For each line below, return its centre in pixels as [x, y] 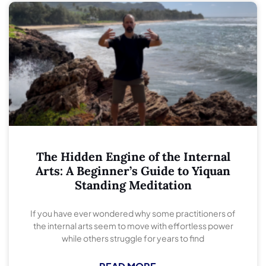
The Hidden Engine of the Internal [133, 157]
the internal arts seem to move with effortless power [133, 226]
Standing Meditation [133, 185]
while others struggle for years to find [133, 238]
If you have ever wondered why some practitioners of [133, 213]
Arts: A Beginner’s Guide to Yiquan [133, 171]
